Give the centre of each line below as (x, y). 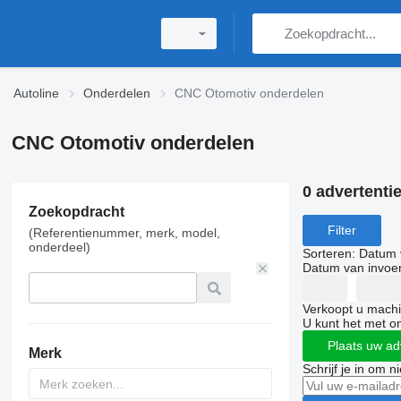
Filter (341, 230)
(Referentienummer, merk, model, (124, 233)
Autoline (36, 93)
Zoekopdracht (76, 212)
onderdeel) (59, 247)
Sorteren (327, 253)
